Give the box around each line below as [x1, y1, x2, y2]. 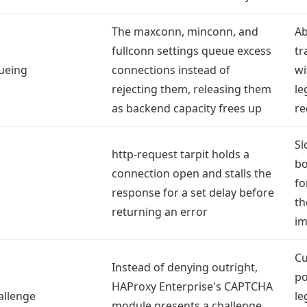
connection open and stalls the [112, 166, 271, 181]
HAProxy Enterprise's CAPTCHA [112, 279, 273, 294]
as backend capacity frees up [112, 101, 262, 116]
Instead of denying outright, [112, 260, 258, 275]
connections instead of [112, 62, 230, 77]
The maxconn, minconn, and [112, 24, 258, 39]
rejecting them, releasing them [112, 82, 271, 97]
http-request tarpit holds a [112, 147, 249, 162]
